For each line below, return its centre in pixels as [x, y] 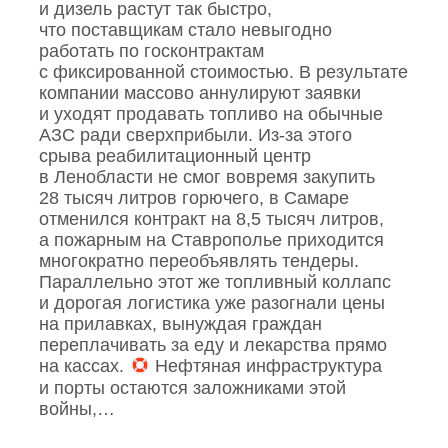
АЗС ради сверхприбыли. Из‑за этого [196, 135]
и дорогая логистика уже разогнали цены [212, 303]
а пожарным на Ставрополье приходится [212, 240]
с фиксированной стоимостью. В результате [224, 72]
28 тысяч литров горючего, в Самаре [194, 198]
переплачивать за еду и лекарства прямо [213, 345]
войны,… [77, 408]
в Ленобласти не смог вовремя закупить [207, 177]
